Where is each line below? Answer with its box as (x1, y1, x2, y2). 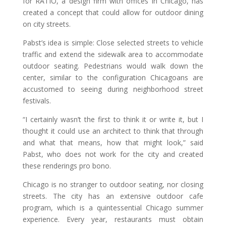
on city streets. (22, 19, 71, 29)
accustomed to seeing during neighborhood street (22, 84, 204, 94)
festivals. (22, 95, 51, 105)
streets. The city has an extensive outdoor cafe (22, 191, 204, 201)
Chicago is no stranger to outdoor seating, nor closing (22, 179, 204, 189)
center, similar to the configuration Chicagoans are (22, 72, 204, 82)
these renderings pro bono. (22, 160, 111, 171)
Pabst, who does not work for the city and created (22, 149, 204, 159)
